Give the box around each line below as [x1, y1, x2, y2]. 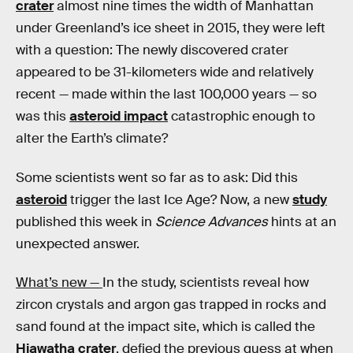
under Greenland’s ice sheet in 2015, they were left [16, 20, 325, 36]
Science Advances [155, 213, 271, 230]
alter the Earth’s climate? [16, 130, 168, 147]
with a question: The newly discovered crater [16, 42, 288, 58]
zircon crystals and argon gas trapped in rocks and [16, 296, 326, 314]
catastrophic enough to [168, 108, 315, 124]
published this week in [16, 213, 155, 230]
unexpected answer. [16, 235, 139, 252]
